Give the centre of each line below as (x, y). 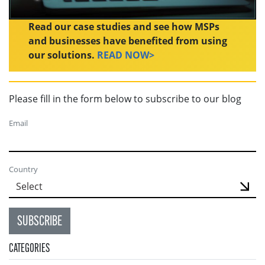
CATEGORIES (29, 249)
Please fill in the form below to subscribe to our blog (125, 99)
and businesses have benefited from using (128, 41)
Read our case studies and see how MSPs (124, 27)
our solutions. (63, 55)
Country (23, 169)
